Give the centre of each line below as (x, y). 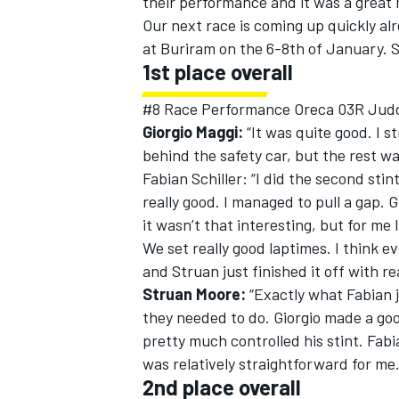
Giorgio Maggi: (193, 132)
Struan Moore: (194, 294)
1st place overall (218, 72)
